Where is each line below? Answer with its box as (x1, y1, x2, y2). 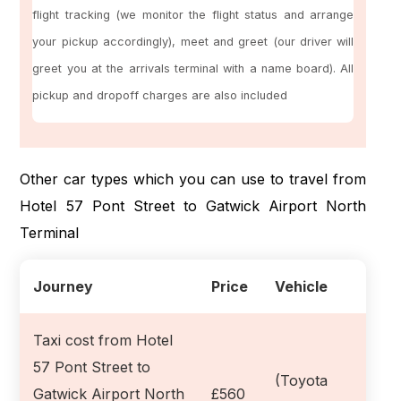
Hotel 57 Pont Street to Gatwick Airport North (20, 196, 367, 215)
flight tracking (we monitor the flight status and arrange (32, 8, 354, 22)
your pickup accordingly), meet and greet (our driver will (32, 35, 354, 49)
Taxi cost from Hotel (33, 330, 174, 349)
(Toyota (275, 371, 328, 389)
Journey (33, 277, 94, 295)
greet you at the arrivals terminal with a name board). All (32, 62, 354, 76)
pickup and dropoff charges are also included (32, 89, 288, 103)
